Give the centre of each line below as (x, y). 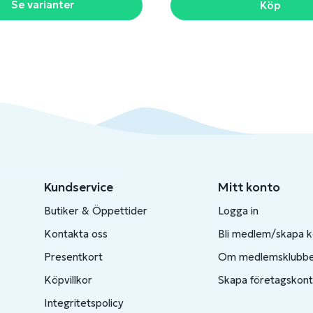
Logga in (238, 211)
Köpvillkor (68, 280)
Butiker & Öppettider (95, 211)
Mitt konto (249, 187)
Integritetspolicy (83, 303)
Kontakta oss (75, 234)
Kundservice (78, 187)
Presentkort (73, 257)
